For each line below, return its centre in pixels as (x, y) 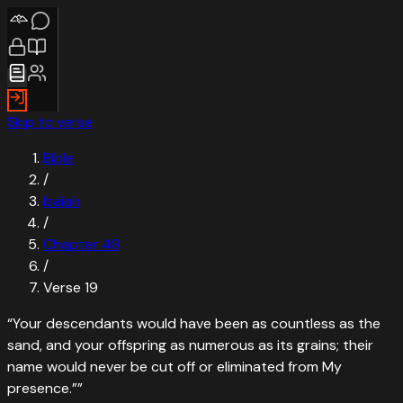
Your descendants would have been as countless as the (197, 323)
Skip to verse (50, 122)
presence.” (42, 388)
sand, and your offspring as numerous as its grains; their (190, 345)
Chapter (72, 244)
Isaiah (62, 201)
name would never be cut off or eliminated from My (175, 367)
